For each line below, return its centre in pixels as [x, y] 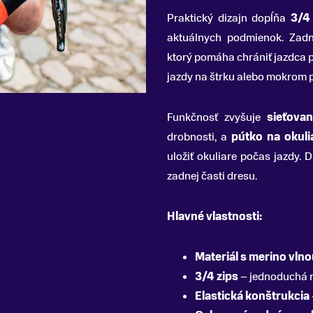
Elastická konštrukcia [252, 296]
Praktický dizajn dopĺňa [229, 18]
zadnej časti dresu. [212, 176]
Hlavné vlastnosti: [214, 217]
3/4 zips [217, 277]
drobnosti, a [199, 137]
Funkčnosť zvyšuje [217, 117]
